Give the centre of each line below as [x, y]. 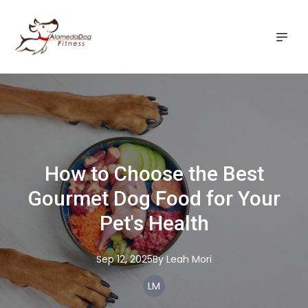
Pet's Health [154, 223]
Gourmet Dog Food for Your [154, 198]
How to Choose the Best [154, 174]
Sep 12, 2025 [124, 259]
